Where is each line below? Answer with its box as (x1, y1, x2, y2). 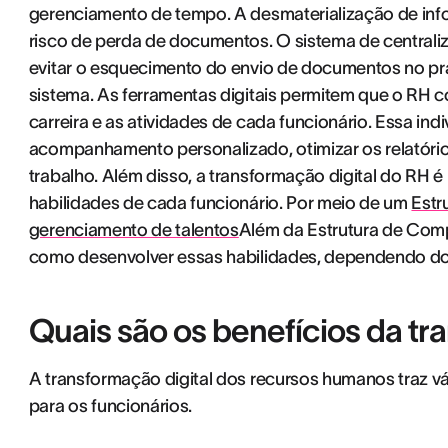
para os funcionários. (28, 396, 193, 416)
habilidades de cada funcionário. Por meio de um (28, 193, 412, 213)
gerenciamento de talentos (28, 220, 239, 240)
